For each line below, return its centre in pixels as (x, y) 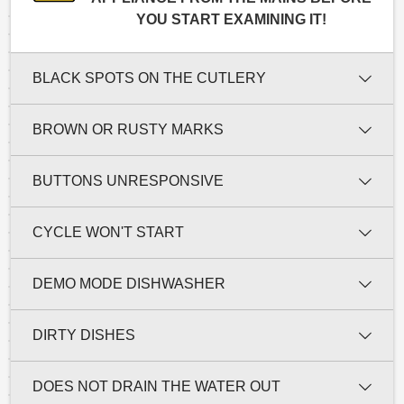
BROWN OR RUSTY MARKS (128, 129)
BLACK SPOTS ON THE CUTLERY (149, 78)
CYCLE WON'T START (108, 232)
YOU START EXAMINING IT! (231, 19)
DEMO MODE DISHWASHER (129, 283)
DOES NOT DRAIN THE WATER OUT (156, 386)
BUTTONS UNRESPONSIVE (128, 180)
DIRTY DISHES (84, 335)
